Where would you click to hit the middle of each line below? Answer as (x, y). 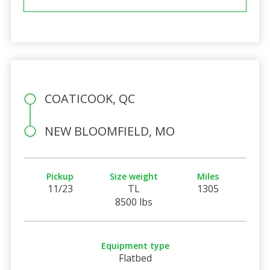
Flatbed (135, 258)
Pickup (60, 176)
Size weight (134, 176)
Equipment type (135, 245)
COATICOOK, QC (89, 98)
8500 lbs (134, 202)
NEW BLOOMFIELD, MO (109, 131)
